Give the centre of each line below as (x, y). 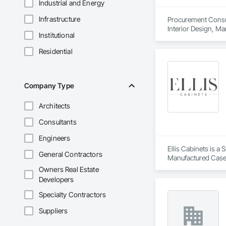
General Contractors (71, 154)
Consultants (58, 122)
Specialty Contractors (73, 195)
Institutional (57, 35)
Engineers (55, 138)
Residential (56, 51)
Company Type (49, 86)
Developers (56, 180)
